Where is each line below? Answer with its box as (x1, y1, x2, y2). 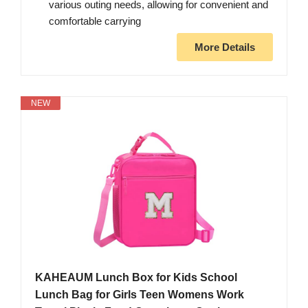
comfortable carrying (49, 15, 141, 27)
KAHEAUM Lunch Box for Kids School (35, 272, 237, 284)
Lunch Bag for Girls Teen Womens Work (35, 289, 244, 301)
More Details (195, 41, 255, 54)
